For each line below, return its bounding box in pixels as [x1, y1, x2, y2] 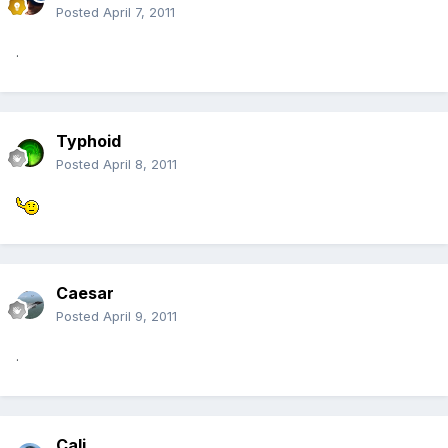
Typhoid [56, 131, 121, 152]
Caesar [56, 283, 114, 304]
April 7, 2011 [103, 4, 175, 21]
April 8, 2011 [103, 156, 177, 173]
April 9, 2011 [103, 308, 177, 325]
